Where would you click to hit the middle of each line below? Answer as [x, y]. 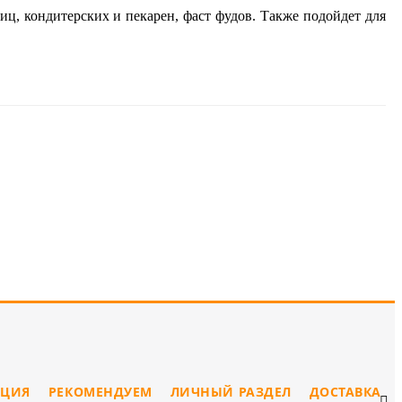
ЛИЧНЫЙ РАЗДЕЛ [231, 391]
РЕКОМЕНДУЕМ [100, 391]
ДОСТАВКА [345, 391]
